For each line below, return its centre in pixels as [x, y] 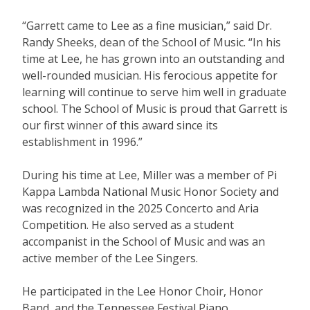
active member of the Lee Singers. [110, 258]
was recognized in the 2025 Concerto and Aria [140, 208]
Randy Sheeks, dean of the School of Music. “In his [152, 42]
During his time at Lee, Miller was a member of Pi [149, 175]
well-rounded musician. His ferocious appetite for [150, 75]
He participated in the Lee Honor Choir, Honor [143, 291]
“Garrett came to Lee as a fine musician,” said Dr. [147, 26]
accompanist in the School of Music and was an [144, 241]
